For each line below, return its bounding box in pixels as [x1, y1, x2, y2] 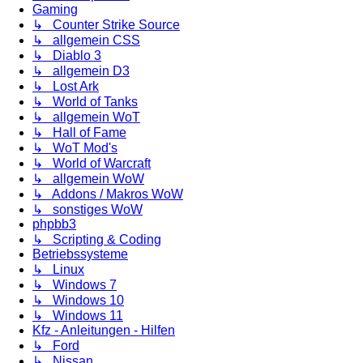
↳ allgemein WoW [32, 172, 144, 186]
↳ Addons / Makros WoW [32, 187, 183, 202]
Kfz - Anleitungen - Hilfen [32, 323, 175, 338]
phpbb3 [32, 217, 76, 232]
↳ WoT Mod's [32, 141, 117, 156]
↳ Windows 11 [32, 309, 123, 323]
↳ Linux [32, 263, 84, 277]
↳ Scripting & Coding [32, 233, 161, 247]
